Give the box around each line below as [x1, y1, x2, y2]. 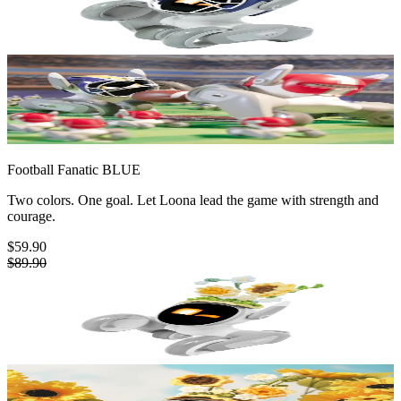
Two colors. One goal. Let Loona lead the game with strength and [7, 192, 379, 208]
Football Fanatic [7, 161, 98, 177]
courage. [7, 208, 55, 224]
